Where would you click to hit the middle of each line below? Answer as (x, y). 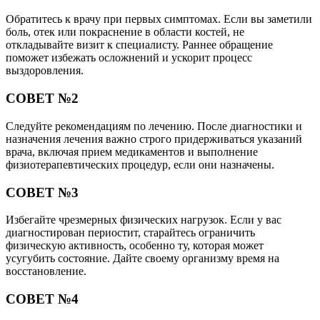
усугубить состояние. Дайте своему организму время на (142, 259)
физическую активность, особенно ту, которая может (135, 246)
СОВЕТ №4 (42, 299)
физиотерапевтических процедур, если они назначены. (140, 164)
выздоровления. (45, 71)
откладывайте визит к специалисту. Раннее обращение (139, 45)
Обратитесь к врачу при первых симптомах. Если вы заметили (159, 19)
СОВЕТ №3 (42, 192)
